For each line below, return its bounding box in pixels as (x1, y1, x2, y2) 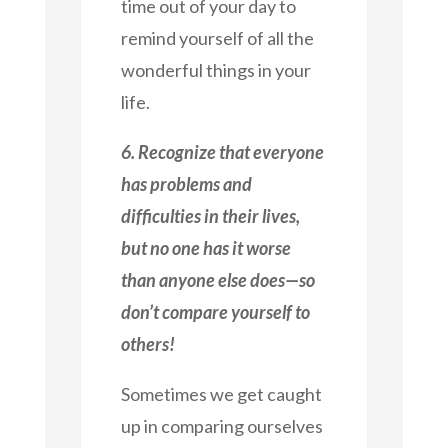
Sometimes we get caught (120, 382, 322, 405)
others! (120, 332, 175, 355)
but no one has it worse (120, 236, 291, 259)
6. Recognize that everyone (120, 140, 324, 163)
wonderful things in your (120, 58, 311, 81)
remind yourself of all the (120, 26, 314, 49)
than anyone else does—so (120, 268, 315, 291)
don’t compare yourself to (120, 300, 310, 323)
